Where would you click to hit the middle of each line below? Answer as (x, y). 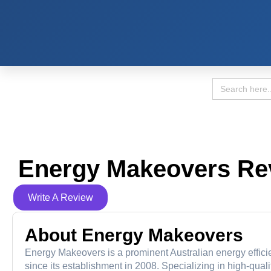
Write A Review (60, 198)
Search (227, 82)
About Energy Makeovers (134, 235)
